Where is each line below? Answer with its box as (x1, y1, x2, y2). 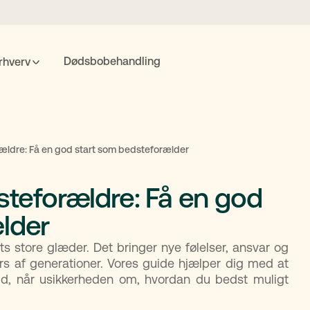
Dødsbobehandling (64, 55, 161, 68)
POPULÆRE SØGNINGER (98, 107, 212, 118)
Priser (218, 138, 244, 149)
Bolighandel (142, 138, 194, 149)
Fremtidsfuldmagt (38, 138, 118, 149)
